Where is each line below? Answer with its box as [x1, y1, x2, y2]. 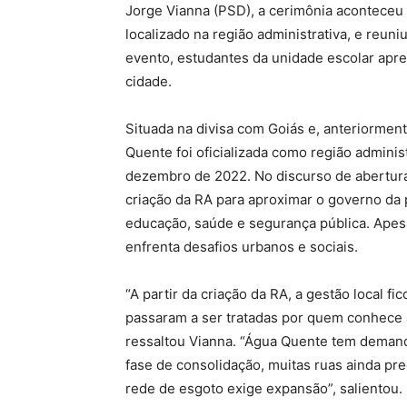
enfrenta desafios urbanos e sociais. [125, 238, 358, 256]
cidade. [125, 73, 172, 91]
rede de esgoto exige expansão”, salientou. [125, 380, 402, 398]
